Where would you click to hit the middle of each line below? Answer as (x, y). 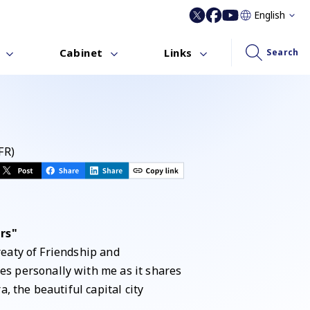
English (269, 15)
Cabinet (81, 52)
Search (283, 52)
